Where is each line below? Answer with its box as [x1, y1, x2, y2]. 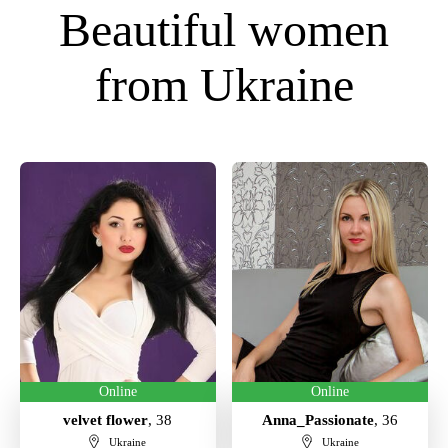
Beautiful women [59, 3, 389, 56]
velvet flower [63, 412, 149, 428]
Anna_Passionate [262, 412, 375, 428]
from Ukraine [94, 58, 354, 111]
